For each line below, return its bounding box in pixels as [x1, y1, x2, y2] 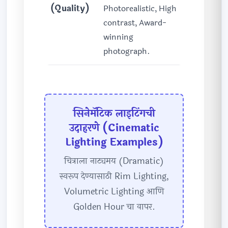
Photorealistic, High [103, 2, 177, 15]
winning [103, 31, 133, 44]
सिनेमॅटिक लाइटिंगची [73, 106, 155, 122]
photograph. [103, 45, 150, 58]
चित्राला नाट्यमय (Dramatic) [64, 154, 164, 168]
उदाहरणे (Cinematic [69, 120, 159, 136]
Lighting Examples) [65, 134, 163, 151]
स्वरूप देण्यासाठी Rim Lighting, [60, 169, 168, 184]
